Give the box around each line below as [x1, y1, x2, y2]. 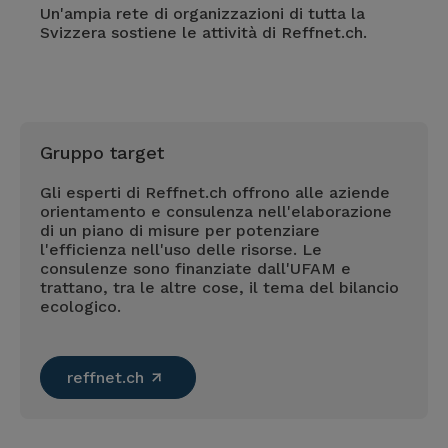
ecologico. [40, 297, 122, 316]
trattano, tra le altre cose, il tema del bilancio [40, 278, 400, 297]
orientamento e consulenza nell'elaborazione [40, 202, 393, 221]
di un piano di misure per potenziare [40, 221, 321, 240]
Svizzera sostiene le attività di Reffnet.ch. [40, 23, 368, 42]
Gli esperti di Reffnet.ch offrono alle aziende [40, 183, 391, 202]
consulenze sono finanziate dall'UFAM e [40, 259, 352, 278]
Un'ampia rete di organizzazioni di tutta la [40, 4, 366, 23]
